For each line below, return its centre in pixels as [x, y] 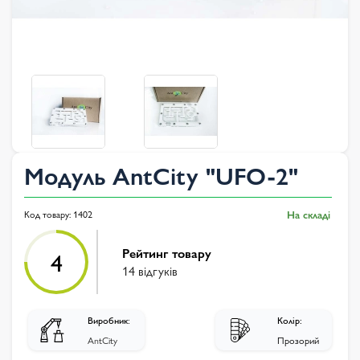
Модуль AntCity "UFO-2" [161, 175]
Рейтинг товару [167, 253]
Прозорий [299, 340]
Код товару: [49, 213]
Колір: [290, 320]
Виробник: [108, 320]
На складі [309, 214]
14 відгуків [150, 270]
